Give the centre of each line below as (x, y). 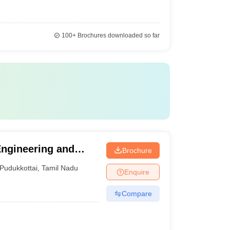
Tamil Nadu (60, 168)
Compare (137, 193)
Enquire (137, 172)
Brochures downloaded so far (118, 35)
